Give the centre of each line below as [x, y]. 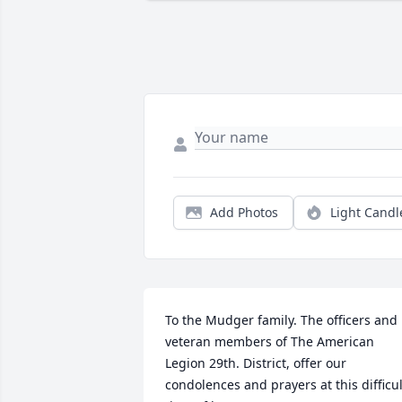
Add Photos [244, 213]
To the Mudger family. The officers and [281, 320]
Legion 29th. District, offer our [256, 363]
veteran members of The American [270, 342]
